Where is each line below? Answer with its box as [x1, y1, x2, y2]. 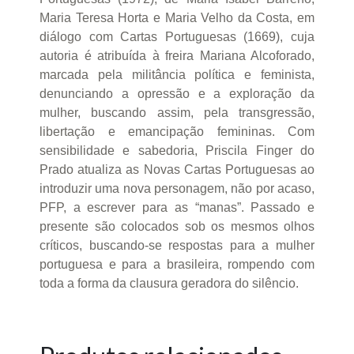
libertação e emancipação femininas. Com [40, 124, 314, 138]
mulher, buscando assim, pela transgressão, [40, 105, 314, 119]
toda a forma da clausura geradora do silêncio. [40, 276, 299, 290]
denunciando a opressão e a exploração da [40, 86, 314, 100]
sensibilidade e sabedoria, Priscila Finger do [40, 143, 314, 157]
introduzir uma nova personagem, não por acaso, [40, 181, 314, 195]
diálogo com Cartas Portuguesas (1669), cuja [40, 29, 314, 43]
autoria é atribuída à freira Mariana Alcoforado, [40, 48, 314, 62]
